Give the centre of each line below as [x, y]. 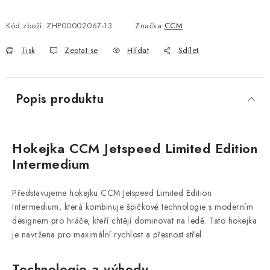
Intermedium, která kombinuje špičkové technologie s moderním [133, 207]
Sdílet [188, 50]
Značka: [150, 26]
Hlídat [138, 50]
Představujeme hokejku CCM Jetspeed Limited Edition [112, 193]
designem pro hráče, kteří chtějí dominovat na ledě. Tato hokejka [134, 221]
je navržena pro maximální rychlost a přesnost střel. [108, 234]
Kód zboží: [25, 26]
